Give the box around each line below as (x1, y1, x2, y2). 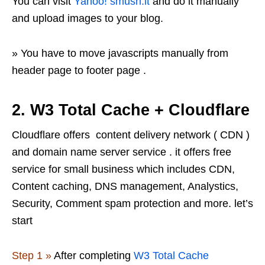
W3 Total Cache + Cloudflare (30, 101, 250, 119)
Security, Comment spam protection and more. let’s (12, 198, 253, 210)
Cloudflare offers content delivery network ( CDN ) (12, 129, 250, 141)
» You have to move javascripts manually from (12, 47, 228, 60)
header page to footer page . (12, 64, 146, 77)
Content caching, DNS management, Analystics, (12, 180, 238, 193)
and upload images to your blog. (12, 12, 163, 25)
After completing (51, 250, 134, 262)
